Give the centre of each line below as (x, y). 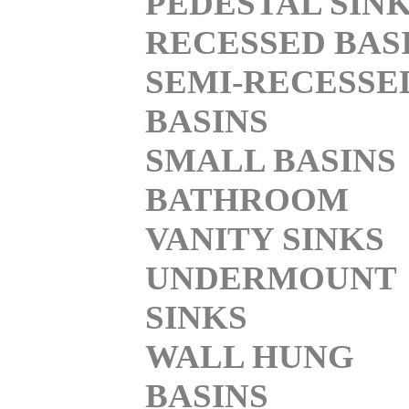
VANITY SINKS (265, 238)
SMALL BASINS (271, 160)
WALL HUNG (250, 356)
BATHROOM (247, 199)
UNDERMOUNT (271, 278)
